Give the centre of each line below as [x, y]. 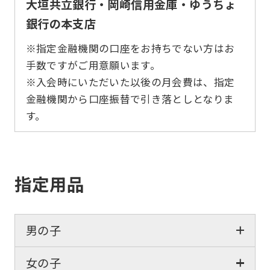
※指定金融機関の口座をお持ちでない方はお [130, 49]
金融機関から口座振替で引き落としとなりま [130, 99]
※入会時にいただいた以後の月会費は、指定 [130, 82]
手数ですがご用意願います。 [93, 65]
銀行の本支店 [61, 23]
